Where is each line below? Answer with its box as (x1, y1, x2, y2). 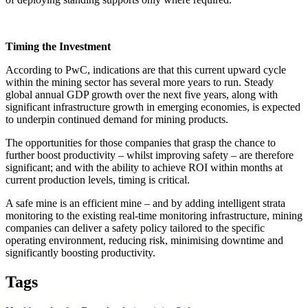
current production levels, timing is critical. (5, 173, 190, 186)
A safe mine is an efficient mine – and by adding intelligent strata (5, 197, 285, 209)
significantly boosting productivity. (5, 246, 155, 258)
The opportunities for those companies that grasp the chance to (5, 136, 276, 148)
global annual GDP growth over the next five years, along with (5, 88, 278, 100)
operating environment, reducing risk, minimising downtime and (5, 234, 283, 246)
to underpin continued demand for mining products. (5, 113, 228, 125)
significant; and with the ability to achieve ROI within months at (5, 161, 283, 173)
